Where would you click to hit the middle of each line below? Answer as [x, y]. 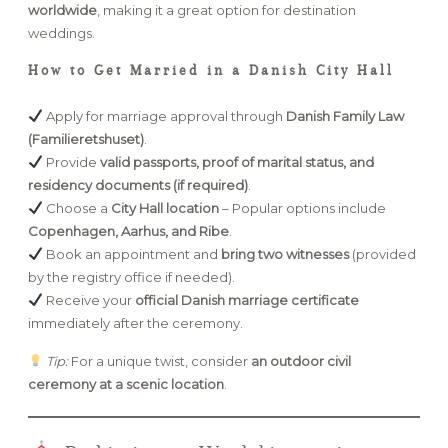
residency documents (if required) [138, 184]
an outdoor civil [300, 360]
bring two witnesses [284, 253]
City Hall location [164, 207]
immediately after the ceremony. [135, 322]
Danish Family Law [344, 115]
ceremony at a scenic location [126, 383]
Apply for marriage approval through [164, 115]
